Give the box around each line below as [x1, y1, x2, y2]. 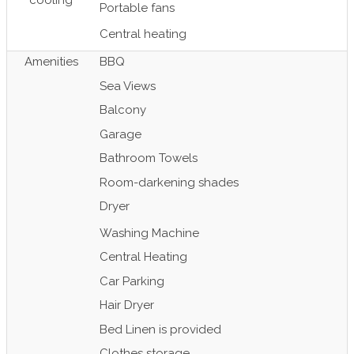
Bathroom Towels [100, 151, 198, 165]
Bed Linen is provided [100, 322, 221, 337]
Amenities [24, 55, 78, 69]
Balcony [100, 103, 146, 117]
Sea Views [100, 78, 156, 93]
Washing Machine [100, 225, 199, 240]
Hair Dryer [100, 298, 154, 312]
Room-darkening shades [100, 175, 239, 190]
